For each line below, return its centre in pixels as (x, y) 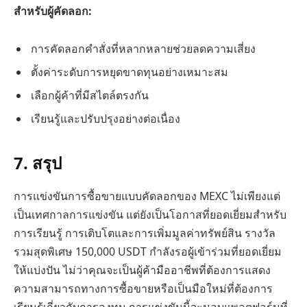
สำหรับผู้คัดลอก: (53, 11)
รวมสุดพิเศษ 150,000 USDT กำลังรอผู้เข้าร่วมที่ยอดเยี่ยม (148, 251)
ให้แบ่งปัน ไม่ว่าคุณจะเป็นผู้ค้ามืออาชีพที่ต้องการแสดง (142, 270)
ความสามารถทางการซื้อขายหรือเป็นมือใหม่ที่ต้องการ (143, 288)
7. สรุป (38, 162)
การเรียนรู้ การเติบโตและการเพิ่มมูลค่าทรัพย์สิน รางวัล (145, 233)
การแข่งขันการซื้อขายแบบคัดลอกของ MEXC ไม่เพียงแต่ (147, 196)
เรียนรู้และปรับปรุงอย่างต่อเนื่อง (106, 119)
